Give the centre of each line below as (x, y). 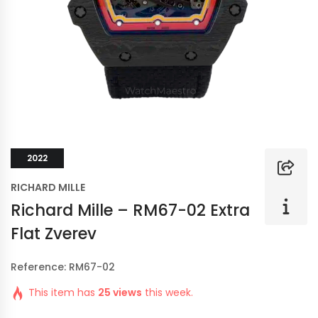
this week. (168, 292)
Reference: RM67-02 (63, 267)
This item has (63, 292)
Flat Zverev (54, 234)
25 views (120, 292)
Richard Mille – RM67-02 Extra (130, 210)
